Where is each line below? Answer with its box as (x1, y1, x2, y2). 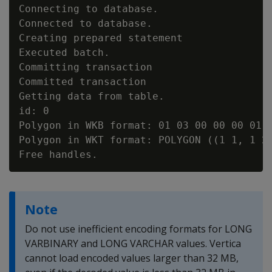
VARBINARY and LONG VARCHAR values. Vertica (25, 237, 241, 250)
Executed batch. (19, 47, 110, 58)
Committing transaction (19, 61, 152, 73)
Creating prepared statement (19, 32, 183, 44)
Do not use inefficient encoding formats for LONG (25, 222, 252, 236)
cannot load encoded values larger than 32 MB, (25, 251, 239, 265)
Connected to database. (19, 18, 152, 29)
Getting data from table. (19, 90, 165, 102)
